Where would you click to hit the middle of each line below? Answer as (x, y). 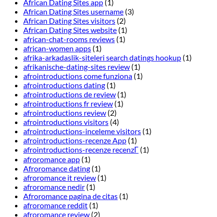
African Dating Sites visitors (69, 21)
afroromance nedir (54, 187)
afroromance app (52, 159)
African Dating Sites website (70, 30)
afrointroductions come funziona (78, 76)
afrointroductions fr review (68, 104)
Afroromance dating (57, 169)
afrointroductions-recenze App (75, 140)
